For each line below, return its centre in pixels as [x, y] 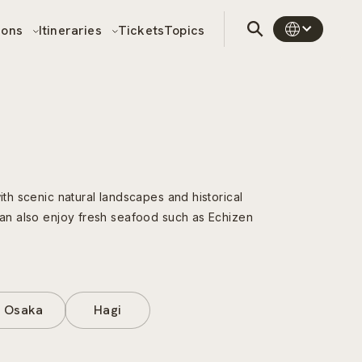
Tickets [141, 30]
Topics [184, 30]
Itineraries [72, 30]
